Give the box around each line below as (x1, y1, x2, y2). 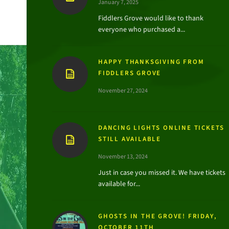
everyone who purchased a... (98, 25, 185, 34)
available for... (98, 179, 140, 189)
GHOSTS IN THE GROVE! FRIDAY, (98, 212, 217, 220)
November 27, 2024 (98, 86, 148, 95)
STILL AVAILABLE (98, 134, 162, 143)
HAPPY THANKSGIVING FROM (98, 57, 204, 66)
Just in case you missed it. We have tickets (98, 168, 225, 177)
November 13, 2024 (98, 152, 148, 161)
